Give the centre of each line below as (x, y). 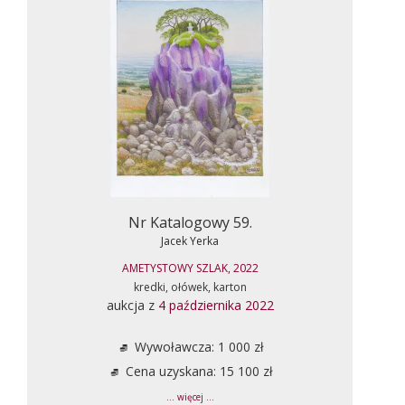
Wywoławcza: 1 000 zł (197, 346)
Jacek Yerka (190, 240)
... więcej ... (190, 397)
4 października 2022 (216, 305)
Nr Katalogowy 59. (190, 222)
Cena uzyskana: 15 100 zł (197, 371)
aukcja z (132, 305)
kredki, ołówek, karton (190, 287)
